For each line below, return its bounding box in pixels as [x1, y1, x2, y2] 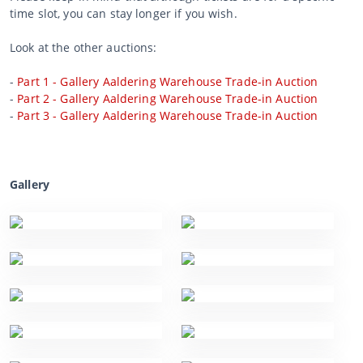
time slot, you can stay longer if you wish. [10, 5, 237, 21]
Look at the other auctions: [10, 39, 157, 55]
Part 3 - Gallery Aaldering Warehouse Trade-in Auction [17, 107, 318, 123]
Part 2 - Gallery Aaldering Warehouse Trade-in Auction [17, 90, 318, 106]
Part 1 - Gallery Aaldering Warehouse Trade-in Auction [17, 73, 318, 89]
